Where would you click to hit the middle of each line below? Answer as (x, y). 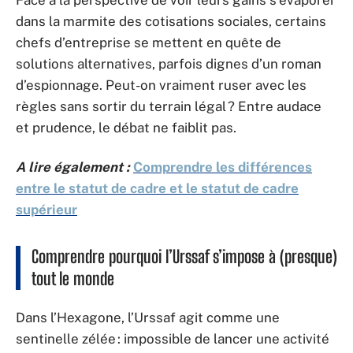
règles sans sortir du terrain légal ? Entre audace (169, 106)
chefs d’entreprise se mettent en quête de (149, 43)
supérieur (46, 209)
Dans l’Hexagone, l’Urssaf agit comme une (148, 318)
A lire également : (73, 167)
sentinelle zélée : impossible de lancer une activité (173, 339)
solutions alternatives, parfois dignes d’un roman (169, 64)
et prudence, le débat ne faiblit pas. (126, 128)
